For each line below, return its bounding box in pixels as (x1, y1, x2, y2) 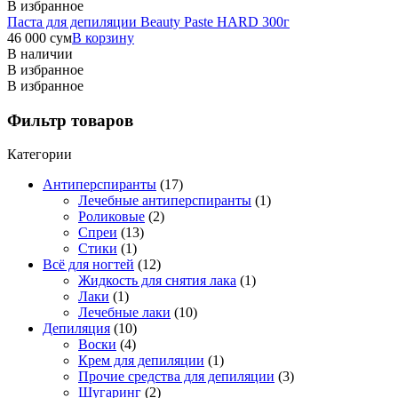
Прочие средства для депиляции (78, 369, 275, 385)
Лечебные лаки (78, 305, 171, 321)
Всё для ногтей (43, 257, 134, 273)
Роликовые (78, 209, 145, 225)
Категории (7, 147, 72, 163)
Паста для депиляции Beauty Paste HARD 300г (7, 13, 290, 29)
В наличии (7, 45, 73, 61)
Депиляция (43, 321, 110, 337)
